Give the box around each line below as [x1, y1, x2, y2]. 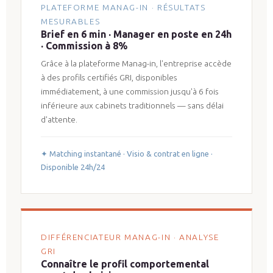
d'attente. [41, 114, 77, 124]
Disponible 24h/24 [41, 162, 105, 171]
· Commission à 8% [41, 40, 127, 51]
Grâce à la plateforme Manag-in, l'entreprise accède [41, 58, 232, 68]
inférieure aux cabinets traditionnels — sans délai [41, 100, 224, 110]
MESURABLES [41, 16, 101, 26]
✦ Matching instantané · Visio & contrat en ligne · [41, 149, 213, 158]
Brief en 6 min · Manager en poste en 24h [41, 28, 232, 40]
